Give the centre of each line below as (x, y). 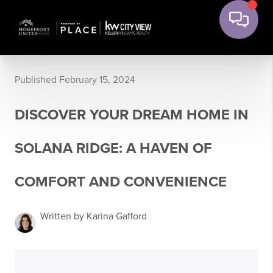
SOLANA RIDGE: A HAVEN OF (113, 148)
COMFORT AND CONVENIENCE (121, 182)
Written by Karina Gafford (94, 216)
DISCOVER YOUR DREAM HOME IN (132, 115)
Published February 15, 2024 (75, 80)
